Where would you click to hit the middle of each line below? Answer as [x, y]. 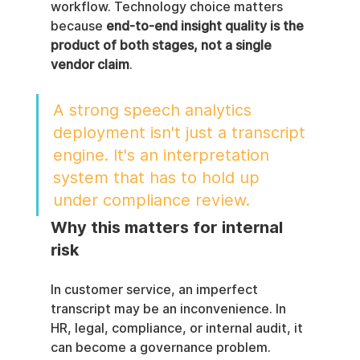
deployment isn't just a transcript [181, 132]
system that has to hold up [158, 177]
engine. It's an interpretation [163, 155]
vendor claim [90, 64]
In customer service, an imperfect [155, 289]
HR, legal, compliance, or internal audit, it [178, 328]
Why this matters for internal [168, 227]
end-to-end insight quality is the [206, 26]
